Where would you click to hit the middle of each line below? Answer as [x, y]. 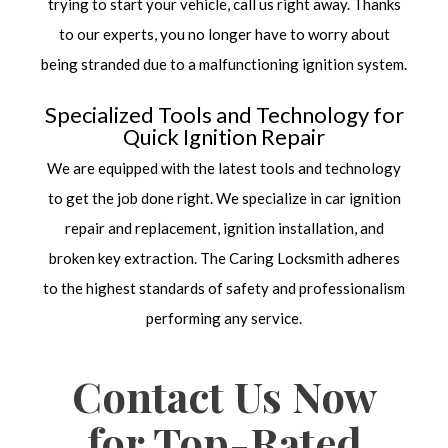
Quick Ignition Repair [224, 137]
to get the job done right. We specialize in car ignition [224, 198]
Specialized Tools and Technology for [224, 115]
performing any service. [224, 318]
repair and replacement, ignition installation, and [224, 228]
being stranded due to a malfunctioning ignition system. [224, 64]
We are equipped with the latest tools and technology [224, 168]
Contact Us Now [224, 396]
